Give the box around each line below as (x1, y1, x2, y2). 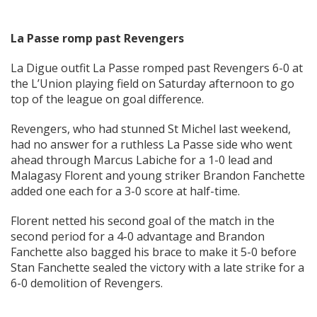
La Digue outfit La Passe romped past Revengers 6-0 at (11, 60, 303, 76)
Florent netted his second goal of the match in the (11, 213, 275, 229)
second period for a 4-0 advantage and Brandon (11, 229, 265, 245)
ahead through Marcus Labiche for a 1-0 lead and (11, 152, 272, 168)
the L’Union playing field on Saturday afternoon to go (11, 76, 294, 92)
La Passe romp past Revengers (11, 30, 184, 47)
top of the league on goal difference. (11, 91, 204, 108)
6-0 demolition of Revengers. (11, 275, 163, 292)
